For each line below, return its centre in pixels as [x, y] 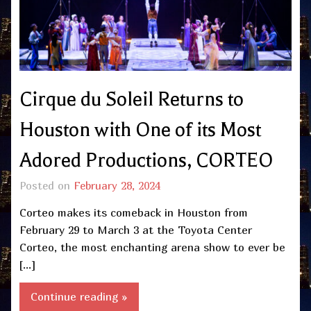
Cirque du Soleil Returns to [132, 100]
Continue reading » [79, 297]
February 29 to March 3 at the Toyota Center [136, 229]
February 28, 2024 [117, 186]
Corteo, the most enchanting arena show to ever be [152, 247]
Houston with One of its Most [140, 130]
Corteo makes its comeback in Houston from [134, 212]
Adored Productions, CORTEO [146, 161]
